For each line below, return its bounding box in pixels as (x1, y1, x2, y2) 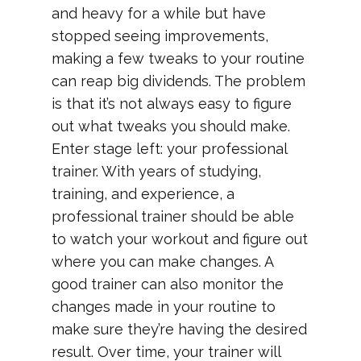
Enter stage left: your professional (52, 140, 287, 157)
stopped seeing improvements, (52, 27, 268, 44)
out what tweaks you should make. (52, 118, 290, 135)
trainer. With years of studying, (52, 163, 261, 180)
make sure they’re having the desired (52, 321, 307, 338)
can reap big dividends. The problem (52, 73, 305, 89)
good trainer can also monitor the (52, 276, 284, 293)
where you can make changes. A (52, 253, 273, 270)
